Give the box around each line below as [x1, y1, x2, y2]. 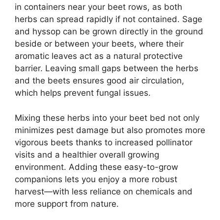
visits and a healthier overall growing [15, 149, 159, 160]
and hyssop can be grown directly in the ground [15, 27, 203, 37]
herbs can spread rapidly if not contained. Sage [15, 14, 202, 25]
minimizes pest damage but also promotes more [15, 125, 205, 135]
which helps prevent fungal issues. [15, 88, 151, 98]
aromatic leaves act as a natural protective [15, 51, 183, 61]
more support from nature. [15, 198, 119, 209]
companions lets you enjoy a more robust [15, 174, 177, 184]
